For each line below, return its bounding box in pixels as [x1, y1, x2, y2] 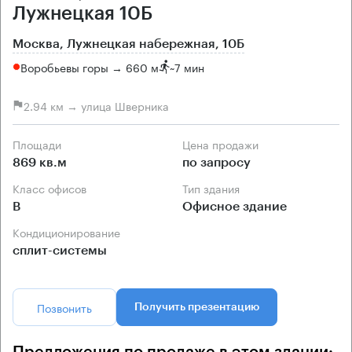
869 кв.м [13, 156, 67, 170]
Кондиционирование [20, 223, 120, 241]
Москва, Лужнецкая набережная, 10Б [13, 38, 244, 51]
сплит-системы [13, 244, 107, 258]
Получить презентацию [134, 302, 259, 313]
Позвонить [37, 299, 92, 317]
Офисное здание [182, 200, 287, 214]
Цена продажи [190, 135, 258, 153]
